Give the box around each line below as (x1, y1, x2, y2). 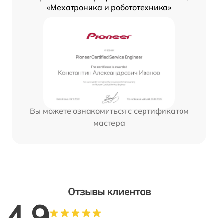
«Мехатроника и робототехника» (47, 2, 171, 12)
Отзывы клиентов (67, 185, 151, 198)
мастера (93, 117, 125, 127)
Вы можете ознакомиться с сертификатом (29, 106, 189, 116)
